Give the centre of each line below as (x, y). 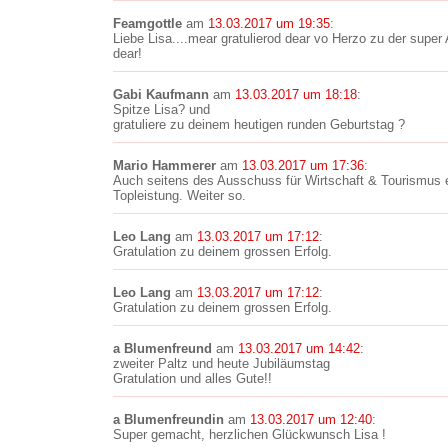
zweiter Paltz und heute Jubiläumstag (221, 363)
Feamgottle (147, 23)
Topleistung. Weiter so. (179, 195)
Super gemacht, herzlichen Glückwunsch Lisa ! (249, 434)
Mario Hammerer (164, 165)
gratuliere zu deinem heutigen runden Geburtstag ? (259, 124)
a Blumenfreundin (168, 419)
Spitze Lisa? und (161, 109)
